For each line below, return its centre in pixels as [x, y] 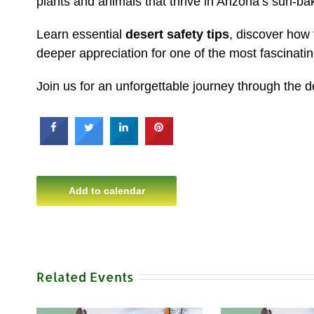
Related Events [85, 276]
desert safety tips [177, 34]
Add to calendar [107, 190]
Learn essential [81, 34]
